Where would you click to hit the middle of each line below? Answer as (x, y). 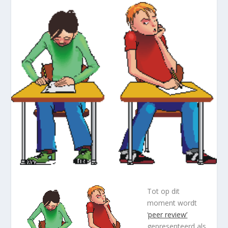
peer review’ (168, 214)
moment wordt (172, 203)
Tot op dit (164, 191)
